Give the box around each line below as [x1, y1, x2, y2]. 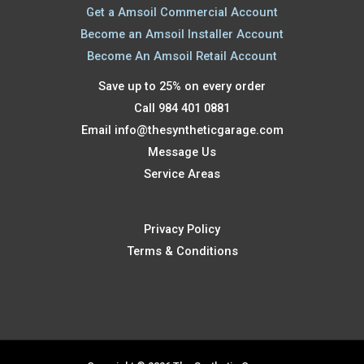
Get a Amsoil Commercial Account [86, 5, 278, 20]
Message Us [148, 145, 216, 160]
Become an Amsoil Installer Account [80, 27, 284, 42]
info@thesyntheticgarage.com [114, 123, 284, 138]
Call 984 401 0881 [134, 101, 230, 116]
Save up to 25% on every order [98, 79, 266, 94]
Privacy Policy [144, 221, 220, 236]
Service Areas [144, 167, 220, 182]
